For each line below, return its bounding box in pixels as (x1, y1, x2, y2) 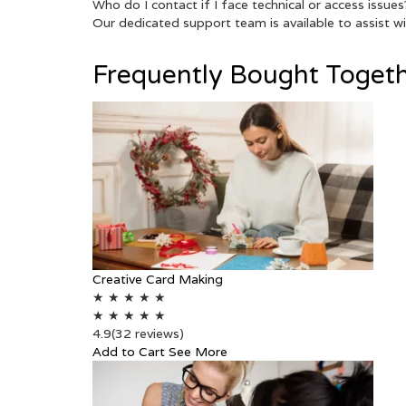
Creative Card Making (92, 271, 223, 287)
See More (169, 343, 227, 360)
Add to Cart (92, 343, 165, 360)
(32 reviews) (111, 325, 184, 342)
